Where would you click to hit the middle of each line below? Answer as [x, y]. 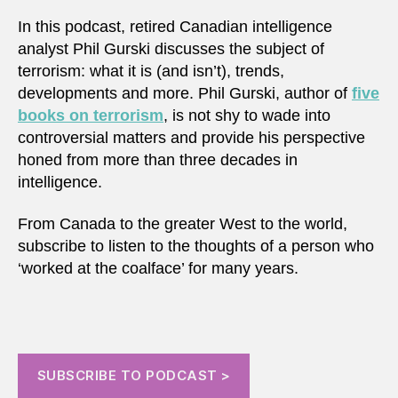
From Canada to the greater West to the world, [183, 224]
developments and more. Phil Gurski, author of [185, 93]
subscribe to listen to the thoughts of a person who [196, 247]
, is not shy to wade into [247, 115]
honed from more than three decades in [158, 159]
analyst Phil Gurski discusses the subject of [171, 48]
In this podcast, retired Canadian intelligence [175, 26]
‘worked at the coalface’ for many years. [158, 269]
